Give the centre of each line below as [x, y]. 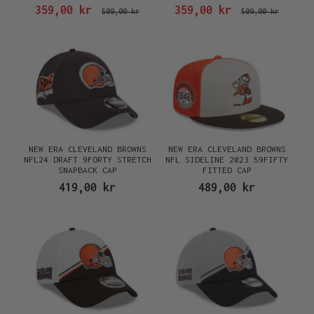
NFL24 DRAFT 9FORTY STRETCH [87, 159]
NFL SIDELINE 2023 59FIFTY [227, 159]
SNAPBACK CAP [87, 170]
